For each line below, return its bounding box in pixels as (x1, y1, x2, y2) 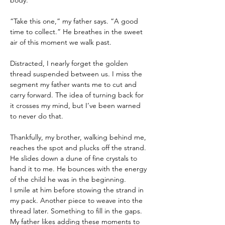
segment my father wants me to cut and (10, 80, 139, 89)
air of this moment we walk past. (10, 38, 111, 47)
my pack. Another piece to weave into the (10, 196, 145, 205)
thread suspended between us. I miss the (10, 69, 144, 78)
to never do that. (10, 111, 63, 121)
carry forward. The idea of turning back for (10, 90, 146, 99)
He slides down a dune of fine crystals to (10, 154, 139, 163)
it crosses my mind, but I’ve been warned (10, 101, 143, 110)
